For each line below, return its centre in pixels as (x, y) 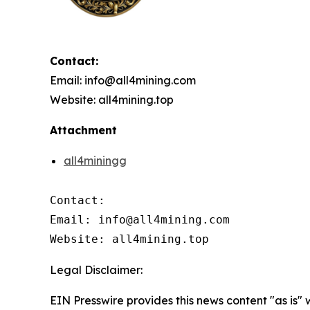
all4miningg (95, 161)
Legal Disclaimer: (96, 270)
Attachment (83, 130)
